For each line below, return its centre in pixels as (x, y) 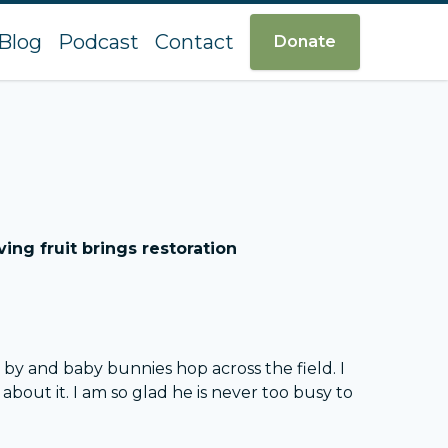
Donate (305, 42)
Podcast (98, 42)
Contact (194, 42)
